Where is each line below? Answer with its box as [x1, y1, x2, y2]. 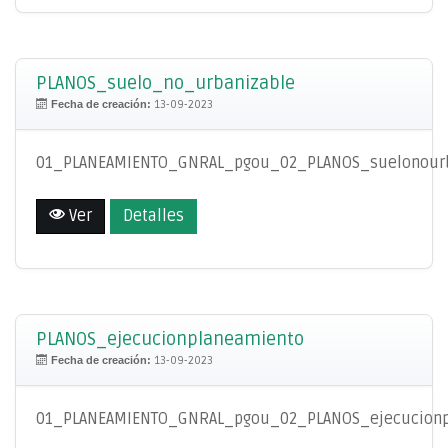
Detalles [123, 205, 184, 226]
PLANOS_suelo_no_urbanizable [36, 72, 295, 94]
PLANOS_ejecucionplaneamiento [36, 327, 304, 350]
